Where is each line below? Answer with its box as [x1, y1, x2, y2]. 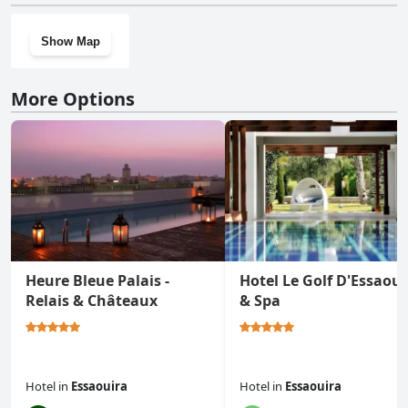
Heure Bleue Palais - [25, 270, 169, 291]
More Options [11, 87, 135, 112]
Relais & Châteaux [25, 291, 158, 311]
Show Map [40, 34, 100, 48]
